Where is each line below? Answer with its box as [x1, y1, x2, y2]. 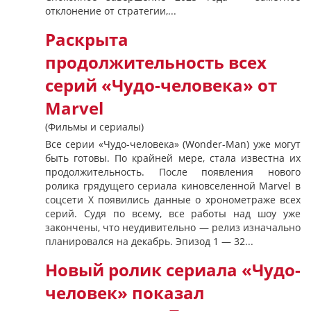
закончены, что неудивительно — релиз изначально [45, 221, 301, 234]
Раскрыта [45, 28, 128, 51]
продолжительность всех [45, 51, 267, 74]
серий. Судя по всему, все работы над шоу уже [45, 207, 301, 220]
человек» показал [45, 282, 204, 304]
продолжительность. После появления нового [45, 165, 301, 178]
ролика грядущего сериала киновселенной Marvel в [45, 179, 301, 192]
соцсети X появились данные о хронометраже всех [45, 193, 301, 206]
